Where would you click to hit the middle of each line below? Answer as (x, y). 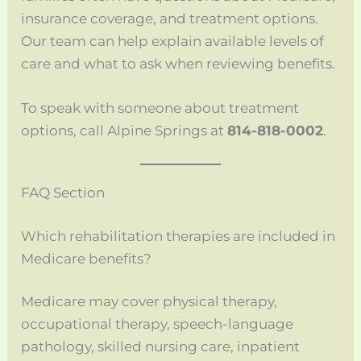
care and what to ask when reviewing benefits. (178, 64)
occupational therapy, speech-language (158, 324)
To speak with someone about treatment (160, 108)
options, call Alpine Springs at (124, 131)
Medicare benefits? (87, 258)
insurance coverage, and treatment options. (170, 19)
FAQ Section (63, 193)
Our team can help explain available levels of (173, 41)
